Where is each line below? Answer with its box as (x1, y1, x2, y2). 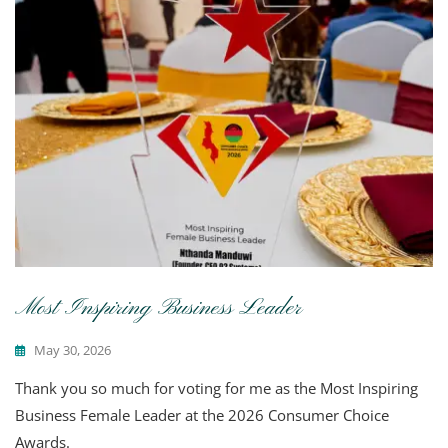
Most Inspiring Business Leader (15, 293, 302, 324)
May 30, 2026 (34, 341, 111, 360)
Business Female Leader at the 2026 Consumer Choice (15, 405, 389, 426)
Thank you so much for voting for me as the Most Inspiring (15, 378, 418, 399)
